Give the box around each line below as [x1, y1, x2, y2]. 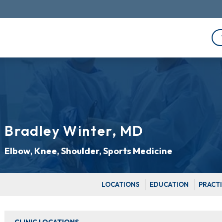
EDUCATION [149, 180, 189, 188]
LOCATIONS [101, 180, 140, 188]
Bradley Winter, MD [4, 122, 144, 139]
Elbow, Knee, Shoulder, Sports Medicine [4, 145, 173, 157]
